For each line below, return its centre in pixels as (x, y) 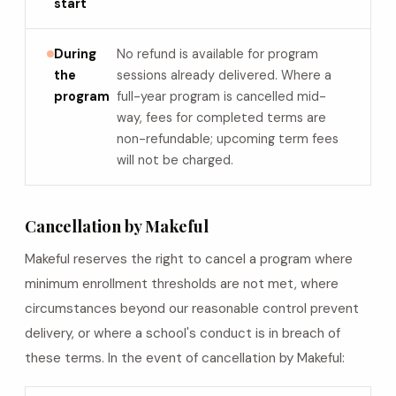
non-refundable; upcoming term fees (228, 139)
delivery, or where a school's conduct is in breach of (183, 333)
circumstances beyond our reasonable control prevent (192, 308)
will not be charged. (175, 160)
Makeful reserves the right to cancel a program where (189, 259)
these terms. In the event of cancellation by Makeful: (185, 358)
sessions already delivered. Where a (224, 75)
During (75, 54)
